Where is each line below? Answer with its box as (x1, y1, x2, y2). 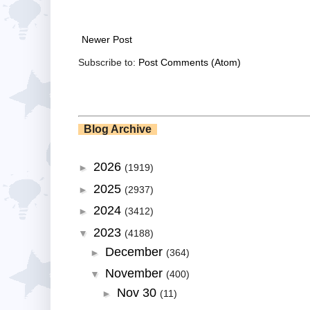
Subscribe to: (78, 56, 138, 68)
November (104, 266, 166, 281)
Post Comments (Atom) (138, 56, 241, 68)
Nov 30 (116, 286, 160, 300)
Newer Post (82, 33, 132, 45)
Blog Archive (78, 122, 157, 135)
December (104, 244, 166, 259)
